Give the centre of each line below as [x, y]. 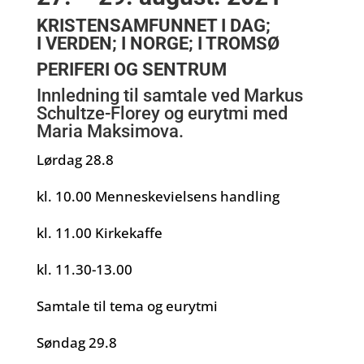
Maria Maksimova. [110, 131]
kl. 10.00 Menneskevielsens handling [158, 196]
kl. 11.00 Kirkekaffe [99, 233]
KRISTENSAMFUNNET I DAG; [153, 26]
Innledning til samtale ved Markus [169, 95]
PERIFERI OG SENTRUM [131, 69]
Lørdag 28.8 [75, 160]
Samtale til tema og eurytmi [127, 306]
